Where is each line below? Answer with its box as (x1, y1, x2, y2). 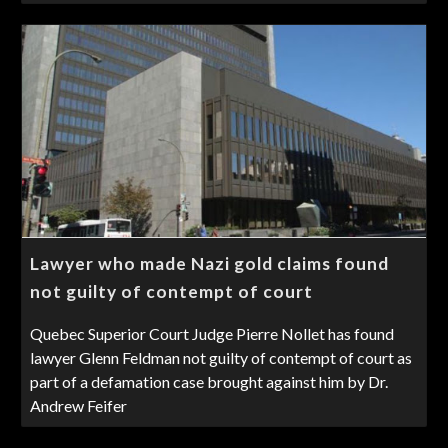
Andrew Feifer (30, 395, 128, 415)
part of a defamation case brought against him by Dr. (30, 371, 389, 391)
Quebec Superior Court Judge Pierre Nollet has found (30, 323, 395, 343)
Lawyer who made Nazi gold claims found (30, 252, 390, 274)
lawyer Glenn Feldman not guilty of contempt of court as (30, 347, 413, 367)
